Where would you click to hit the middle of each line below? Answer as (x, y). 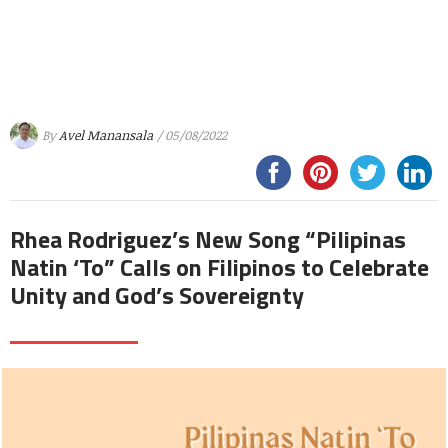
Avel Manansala (106, 134)
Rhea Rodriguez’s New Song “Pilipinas (208, 239)
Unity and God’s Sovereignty (157, 295)
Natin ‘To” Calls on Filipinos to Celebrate (219, 267)
